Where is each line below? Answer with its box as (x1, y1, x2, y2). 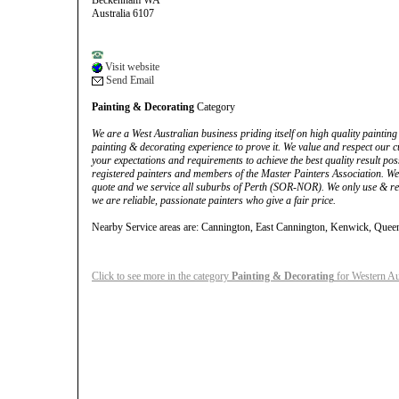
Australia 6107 (92, 7, 154, 20)
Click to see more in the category (92, 270, 232, 282)
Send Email (103, 74, 154, 86)
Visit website (102, 61, 159, 73)
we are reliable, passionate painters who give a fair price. (92, 194, 336, 207)
